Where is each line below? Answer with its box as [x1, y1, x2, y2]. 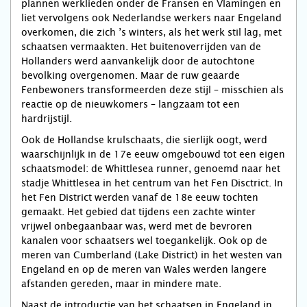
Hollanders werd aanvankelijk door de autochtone [21, 56, 255, 67]
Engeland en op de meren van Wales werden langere [21, 264, 267, 275]
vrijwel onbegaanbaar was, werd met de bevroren [21, 221, 252, 232]
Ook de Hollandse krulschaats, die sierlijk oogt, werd [21, 134, 267, 146]
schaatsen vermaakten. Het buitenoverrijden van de [21, 41, 261, 53]
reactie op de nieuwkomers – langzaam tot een [21, 99, 240, 110]
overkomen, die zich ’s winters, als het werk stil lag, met [21, 27, 282, 38]
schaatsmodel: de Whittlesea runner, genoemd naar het [21, 163, 280, 175]
